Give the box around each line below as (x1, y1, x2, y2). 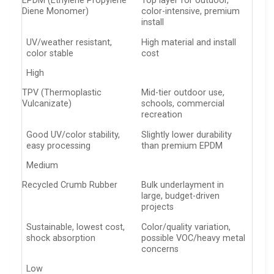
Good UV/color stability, (26, 129, 120, 140)
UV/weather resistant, (26, 37, 113, 48)
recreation (141, 109, 183, 120)
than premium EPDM (141, 140, 223, 151)
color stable (26, 48, 74, 59)
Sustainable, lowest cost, (26, 221, 125, 232)
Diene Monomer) (22, 6, 89, 17)
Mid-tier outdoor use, (141, 87, 225, 98)
